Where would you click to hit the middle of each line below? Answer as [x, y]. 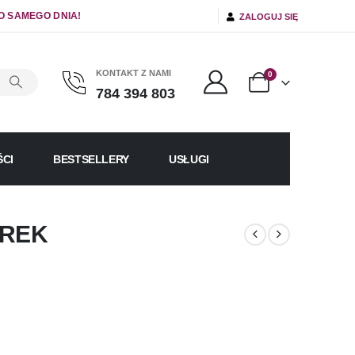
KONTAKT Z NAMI [133, 73]
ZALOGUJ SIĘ [266, 16]
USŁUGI [189, 159]
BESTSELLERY [91, 159]
